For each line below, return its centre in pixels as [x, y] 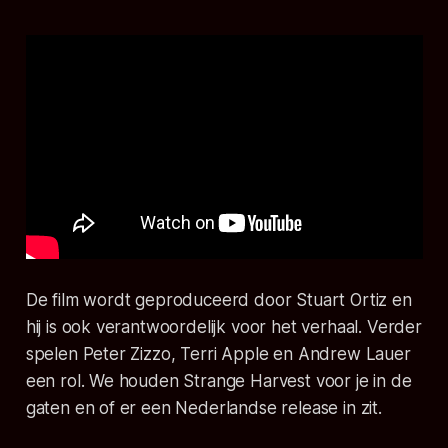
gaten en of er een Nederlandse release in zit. [203, 408]
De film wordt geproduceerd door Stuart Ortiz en [218, 300]
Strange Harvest [247, 381]
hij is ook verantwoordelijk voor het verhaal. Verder [223, 327]
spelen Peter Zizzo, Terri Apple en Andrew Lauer [218, 354]
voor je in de [361, 381]
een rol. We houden [104, 381]
